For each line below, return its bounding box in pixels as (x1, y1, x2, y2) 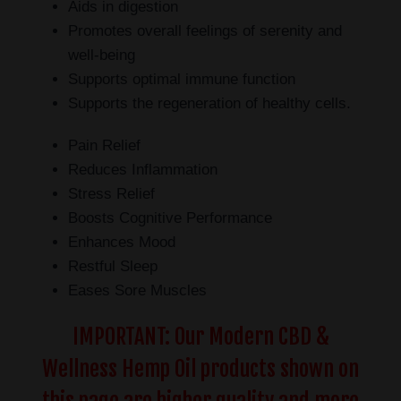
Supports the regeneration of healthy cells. (68, 95, 351, 112)
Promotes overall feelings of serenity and (68, 22, 342, 39)
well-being (68, 47, 135, 64)
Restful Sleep (68, 258, 158, 275)
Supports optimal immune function (68, 71, 295, 88)
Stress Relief (68, 185, 155, 202)
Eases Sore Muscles (68, 282, 207, 299)
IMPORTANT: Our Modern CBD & (72, 323, 329, 350)
